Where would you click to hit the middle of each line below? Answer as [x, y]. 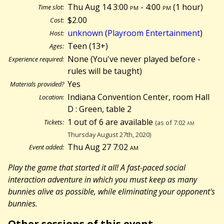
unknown [85, 33]
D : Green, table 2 [100, 109]
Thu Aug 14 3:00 [99, 7]
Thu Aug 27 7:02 [99, 147]
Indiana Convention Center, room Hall [139, 97]
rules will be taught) [105, 71]
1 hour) [189, 7]
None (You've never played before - [134, 59]
